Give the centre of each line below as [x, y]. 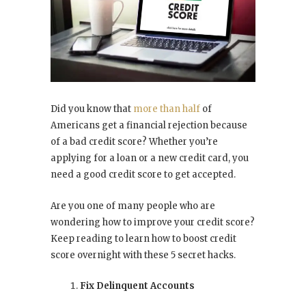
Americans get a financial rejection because [149, 126]
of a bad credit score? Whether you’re [134, 142]
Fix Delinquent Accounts [137, 286]
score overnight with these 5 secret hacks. [143, 255]
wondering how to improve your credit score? [153, 223]
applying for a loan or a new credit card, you [150, 158]
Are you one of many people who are [133, 206]
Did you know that [92, 109]
